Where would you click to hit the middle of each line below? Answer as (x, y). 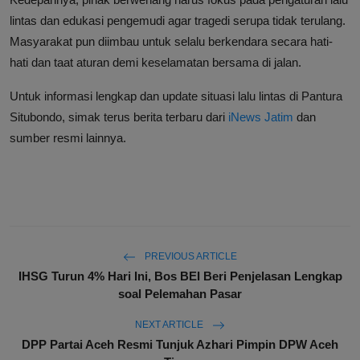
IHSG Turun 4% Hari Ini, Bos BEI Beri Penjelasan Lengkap (180, 276)
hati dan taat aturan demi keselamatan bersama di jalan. (155, 63)
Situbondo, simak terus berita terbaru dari (119, 117)
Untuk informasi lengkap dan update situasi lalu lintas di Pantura (176, 96)
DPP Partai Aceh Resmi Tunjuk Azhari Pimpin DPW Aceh (180, 345)
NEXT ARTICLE (170, 325)
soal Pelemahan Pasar (180, 294)
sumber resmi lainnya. (68, 138)
